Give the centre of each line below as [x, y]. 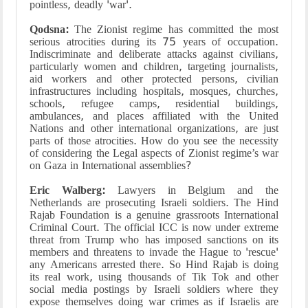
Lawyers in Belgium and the [192, 190]
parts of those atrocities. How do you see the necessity [154, 141]
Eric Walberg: [67, 190]
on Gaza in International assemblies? [111, 165]
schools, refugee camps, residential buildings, [154, 103]
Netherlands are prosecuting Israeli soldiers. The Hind [154, 202]
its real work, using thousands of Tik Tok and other [154, 277]
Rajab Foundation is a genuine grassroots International [154, 215]
